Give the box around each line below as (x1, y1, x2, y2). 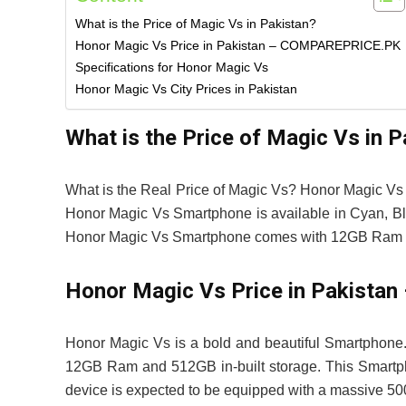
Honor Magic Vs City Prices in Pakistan (75, 82, 297, 96)
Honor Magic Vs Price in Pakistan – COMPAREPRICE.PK (75, 38, 401, 53)
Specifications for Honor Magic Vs (75, 60, 268, 74)
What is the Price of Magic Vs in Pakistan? (75, 16, 316, 31)
